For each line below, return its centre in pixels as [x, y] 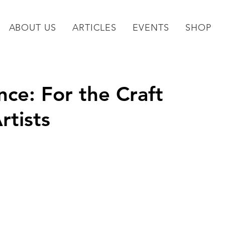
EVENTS [151, 28]
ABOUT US [32, 28]
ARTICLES [94, 28]
